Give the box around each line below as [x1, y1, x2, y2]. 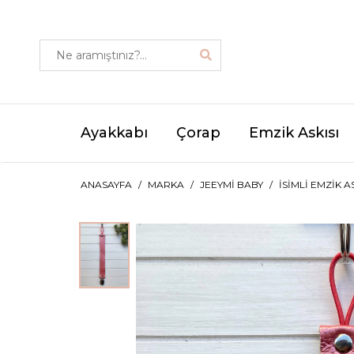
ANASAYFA [81, 179, 132, 190]
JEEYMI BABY [200, 179, 263, 190]
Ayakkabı [81, 124, 148, 141]
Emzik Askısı [249, 124, 339, 141]
